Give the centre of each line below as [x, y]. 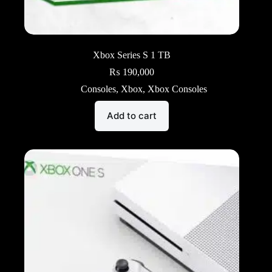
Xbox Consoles [178, 89]
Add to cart [132, 116]
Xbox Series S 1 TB [132, 55]
